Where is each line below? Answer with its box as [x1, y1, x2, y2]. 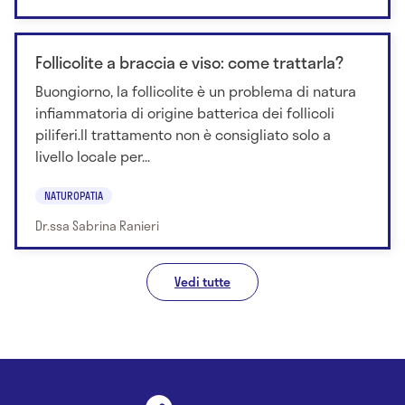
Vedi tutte [174, 271, 231, 291]
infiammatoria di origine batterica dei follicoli [35, 101, 334, 125]
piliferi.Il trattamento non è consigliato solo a [35, 123, 331, 146]
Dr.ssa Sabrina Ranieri [35, 215, 159, 235]
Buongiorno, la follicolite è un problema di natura [35, 80, 356, 103]
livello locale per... [35, 145, 150, 168]
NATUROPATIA [44, 186, 103, 203]
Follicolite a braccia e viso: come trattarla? [35, 50, 344, 76]
